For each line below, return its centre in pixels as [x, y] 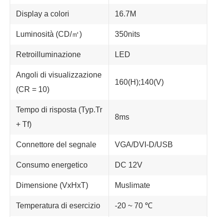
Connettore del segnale [56, 145]
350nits [127, 34]
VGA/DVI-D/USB [144, 145]
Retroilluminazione [48, 54]
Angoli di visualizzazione [59, 75]
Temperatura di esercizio [58, 206]
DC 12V [129, 165]
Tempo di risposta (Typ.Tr [59, 110]
